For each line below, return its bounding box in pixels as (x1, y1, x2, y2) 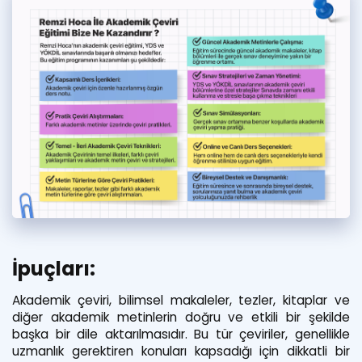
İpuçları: (12, 255, 95, 282)
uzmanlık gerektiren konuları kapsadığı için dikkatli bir (12, 342, 350, 360)
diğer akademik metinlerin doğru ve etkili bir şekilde (12, 308, 350, 326)
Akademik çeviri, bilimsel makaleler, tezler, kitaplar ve (12, 291, 350, 309)
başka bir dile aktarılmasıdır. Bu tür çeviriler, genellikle (12, 325, 350, 343)
